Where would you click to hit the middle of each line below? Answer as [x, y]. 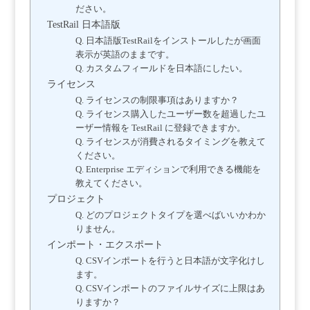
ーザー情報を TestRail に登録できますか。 [160, 128]
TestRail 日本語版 [83, 25]
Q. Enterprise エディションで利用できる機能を [168, 170]
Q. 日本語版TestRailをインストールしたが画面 [168, 41]
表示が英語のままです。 [125, 55]
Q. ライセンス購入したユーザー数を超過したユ [170, 115]
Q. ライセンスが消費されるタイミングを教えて [170, 142]
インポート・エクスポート [105, 245]
